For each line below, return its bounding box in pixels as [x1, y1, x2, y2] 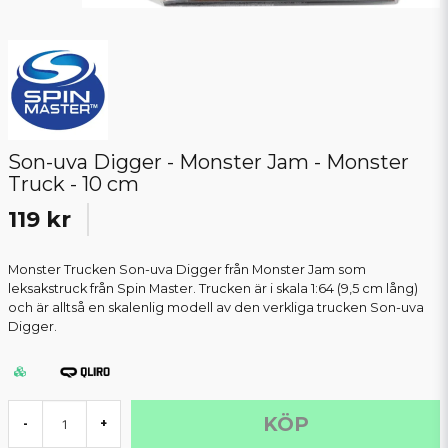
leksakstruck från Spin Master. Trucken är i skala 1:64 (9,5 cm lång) [8, 281, 418, 297]
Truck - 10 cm [8, 172, 139, 197]
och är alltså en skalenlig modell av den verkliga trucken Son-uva [8, 300, 424, 316]
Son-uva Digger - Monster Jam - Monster [8, 150, 409, 175]
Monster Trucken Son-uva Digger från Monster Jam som [8, 262, 366, 278]
